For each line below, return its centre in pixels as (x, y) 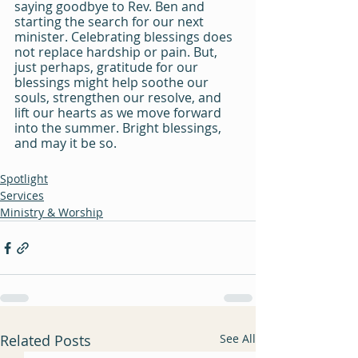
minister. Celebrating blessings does (125, 37)
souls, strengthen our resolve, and (119, 97)
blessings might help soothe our (113, 82)
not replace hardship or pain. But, (117, 52)
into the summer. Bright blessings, (119, 128)
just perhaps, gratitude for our (108, 67)
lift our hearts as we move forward (119, 113)
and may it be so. (66, 143)
